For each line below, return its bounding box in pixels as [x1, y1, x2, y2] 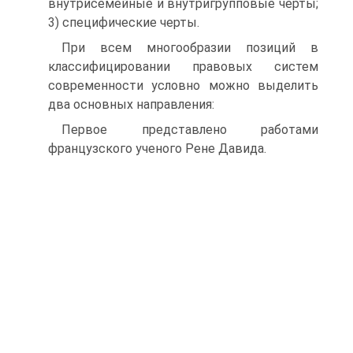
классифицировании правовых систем [48, 59, 318, 74]
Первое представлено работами [61, 122, 318, 137]
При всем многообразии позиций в [61, 40, 318, 55]
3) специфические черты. [48, 15, 199, 30]
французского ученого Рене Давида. [48, 141, 266, 156]
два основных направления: [48, 97, 214, 112]
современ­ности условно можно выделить [48, 78, 318, 93]
